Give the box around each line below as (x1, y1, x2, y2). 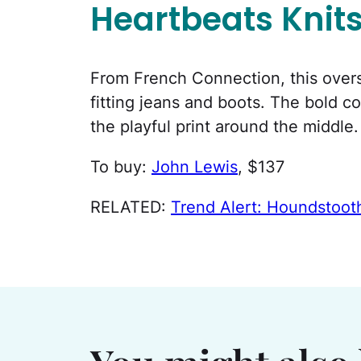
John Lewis (151, 157, 238, 177)
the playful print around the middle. (90, 117, 359, 137)
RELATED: (90, 197, 171, 218)
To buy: (90, 157, 151, 177)
